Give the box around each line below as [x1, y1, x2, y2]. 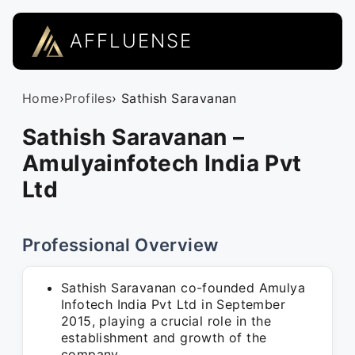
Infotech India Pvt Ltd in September [61, 296, 285, 312]
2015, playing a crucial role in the [61, 313, 271, 329]
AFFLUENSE [70, 29, 193, 52]
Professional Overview [22, 235, 219, 255]
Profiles [64, 90, 113, 106]
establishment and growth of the [61, 330, 267, 345]
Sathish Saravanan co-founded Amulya [61, 280, 305, 296]
